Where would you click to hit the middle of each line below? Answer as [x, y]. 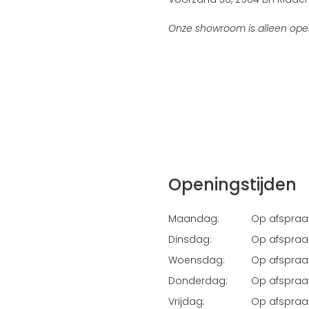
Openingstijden [232, 185]
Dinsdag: [190, 239]
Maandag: [193, 219]
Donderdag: [198, 281]
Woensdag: [196, 260]
